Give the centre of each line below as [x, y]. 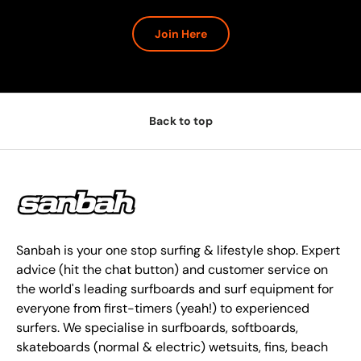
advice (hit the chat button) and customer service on [172, 269]
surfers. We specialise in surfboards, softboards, [157, 327]
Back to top [180, 120]
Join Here [180, 34]
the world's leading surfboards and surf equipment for [175, 288]
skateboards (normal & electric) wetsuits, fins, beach [172, 346]
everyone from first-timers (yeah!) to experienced [163, 308]
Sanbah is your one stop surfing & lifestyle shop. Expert [178, 250]
